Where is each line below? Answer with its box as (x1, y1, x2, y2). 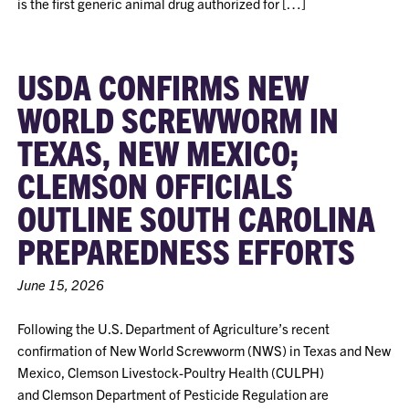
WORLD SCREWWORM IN (17, 98, 340, 140)
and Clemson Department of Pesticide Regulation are (17, 385, 330, 403)
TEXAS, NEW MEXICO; (17, 131, 299, 173)
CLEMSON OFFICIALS (17, 163, 294, 205)
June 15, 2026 (17, 276, 105, 293)
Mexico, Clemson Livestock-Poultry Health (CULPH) (17, 363, 325, 381)
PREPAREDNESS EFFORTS (17, 229, 356, 271)
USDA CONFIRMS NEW (17, 65, 309, 107)
